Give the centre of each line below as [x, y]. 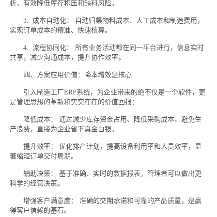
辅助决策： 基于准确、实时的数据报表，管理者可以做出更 [106, 174]
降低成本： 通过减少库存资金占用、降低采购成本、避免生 [106, 119]
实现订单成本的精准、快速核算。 [61, 30]
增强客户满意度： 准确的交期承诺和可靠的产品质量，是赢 [106, 201]
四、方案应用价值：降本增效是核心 [71, 75]
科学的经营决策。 [37, 183]
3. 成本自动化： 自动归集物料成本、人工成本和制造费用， [107, 21]
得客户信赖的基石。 [40, 210]
